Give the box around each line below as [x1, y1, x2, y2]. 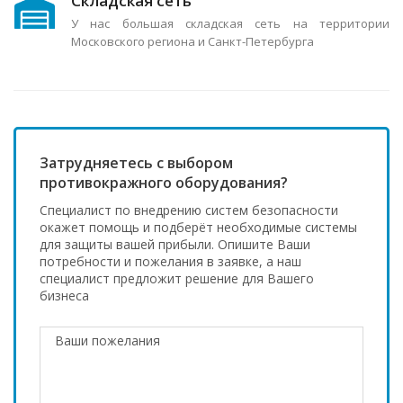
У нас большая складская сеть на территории [71, 15, 390, 31]
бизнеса [40, 287, 89, 304]
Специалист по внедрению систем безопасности [40, 201, 338, 219]
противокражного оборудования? [40, 173, 288, 193]
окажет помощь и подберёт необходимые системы [40, 219, 357, 236]
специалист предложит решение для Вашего [40, 270, 314, 287]
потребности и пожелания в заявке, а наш [40, 253, 301, 270]
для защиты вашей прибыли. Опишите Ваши [40, 236, 310, 253]
